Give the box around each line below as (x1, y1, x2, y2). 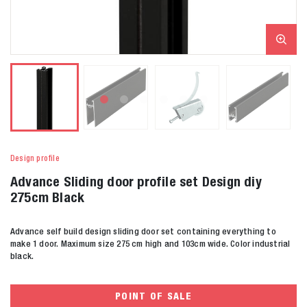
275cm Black (10, 188, 85, 205)
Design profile (10, 153, 60, 163)
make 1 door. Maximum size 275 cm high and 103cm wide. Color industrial (10, 238, 291, 249)
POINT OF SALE (115, 290, 192, 302)
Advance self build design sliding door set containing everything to (10, 225, 276, 236)
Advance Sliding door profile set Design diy (10, 173, 262, 189)
